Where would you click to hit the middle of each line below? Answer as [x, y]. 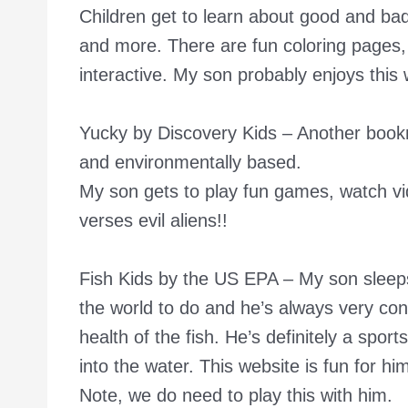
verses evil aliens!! [153, 220]
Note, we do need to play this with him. [236, 395]
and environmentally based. [190, 162]
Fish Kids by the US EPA [178, 278]
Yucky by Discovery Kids [178, 133]
